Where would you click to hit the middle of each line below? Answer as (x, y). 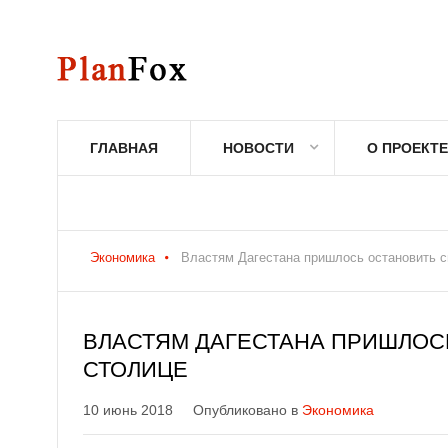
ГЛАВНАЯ (124, 148)
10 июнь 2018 (128, 410)
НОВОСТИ (258, 148)
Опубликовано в (247, 410)
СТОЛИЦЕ (135, 369)
